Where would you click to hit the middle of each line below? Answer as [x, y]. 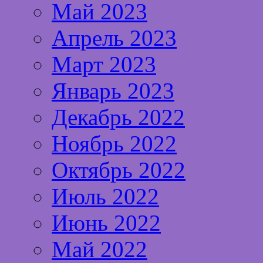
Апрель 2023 [114, 38]
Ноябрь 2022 [114, 143]
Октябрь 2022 [119, 170]
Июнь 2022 [106, 222]
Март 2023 [104, 64]
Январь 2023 [113, 90]
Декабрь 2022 [118, 117]
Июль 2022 [105, 196]
